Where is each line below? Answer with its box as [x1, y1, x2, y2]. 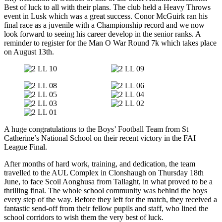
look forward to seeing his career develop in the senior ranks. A [4, 30, 201, 38]
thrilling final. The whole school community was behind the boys [4, 186, 207, 195]
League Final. [4, 143, 47, 151]
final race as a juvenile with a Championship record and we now [4, 21, 205, 29]
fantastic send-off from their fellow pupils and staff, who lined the [4, 204, 208, 213]
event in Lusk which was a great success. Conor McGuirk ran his [4, 12, 208, 20]
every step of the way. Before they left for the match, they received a [4, 195, 217, 204]
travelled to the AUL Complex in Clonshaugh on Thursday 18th [4, 168, 204, 177]
